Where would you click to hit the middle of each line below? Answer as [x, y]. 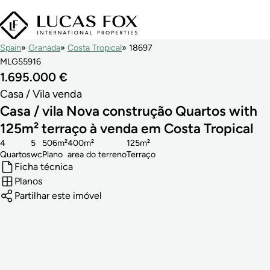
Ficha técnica [44, 167]
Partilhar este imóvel [58, 196]
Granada [44, 48]
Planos [28, 181]
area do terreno [97, 155]
